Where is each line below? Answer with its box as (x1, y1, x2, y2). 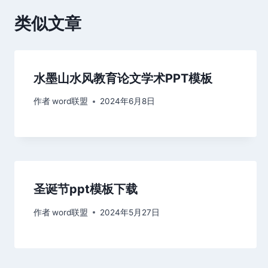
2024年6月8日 (100, 96, 156, 106)
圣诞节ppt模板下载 (33, 182, 138, 197)
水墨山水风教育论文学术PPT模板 (33, 71, 212, 86)
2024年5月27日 (100, 207, 160, 217)
